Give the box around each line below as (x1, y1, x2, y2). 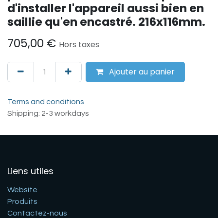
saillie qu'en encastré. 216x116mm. (7, 14, 205, 30)
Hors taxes (59, 39, 99, 51)
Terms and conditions (7, 98, 84, 106)
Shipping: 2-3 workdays (7, 109, 89, 118)
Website (7, 186, 37, 194)
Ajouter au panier (107, 66, 175, 78)
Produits (7, 198, 37, 206)
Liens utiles (7, 165, 54, 178)
